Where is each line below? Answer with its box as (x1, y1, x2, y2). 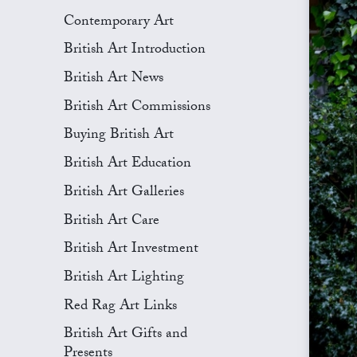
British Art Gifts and (64, 323, 187, 348)
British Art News (64, 67, 163, 92)
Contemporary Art (64, 10, 174, 35)
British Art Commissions (64, 95, 210, 120)
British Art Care (64, 209, 159, 234)
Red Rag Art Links (64, 294, 177, 320)
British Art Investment (64, 237, 198, 263)
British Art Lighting (64, 265, 184, 291)
